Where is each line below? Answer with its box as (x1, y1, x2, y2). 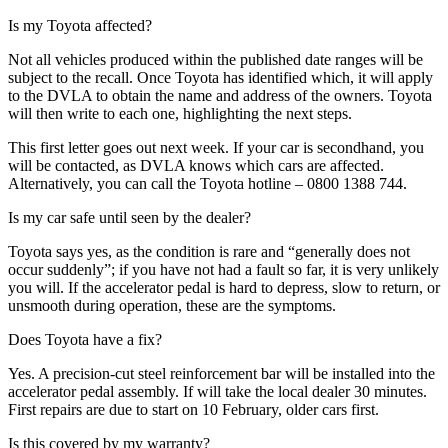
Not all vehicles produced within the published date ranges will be (8, 50, 423, 68)
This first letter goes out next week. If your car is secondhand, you (8, 138, 424, 156)
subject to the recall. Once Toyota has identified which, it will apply (8, 68, 433, 86)
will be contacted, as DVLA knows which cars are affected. (8, 156, 384, 174)
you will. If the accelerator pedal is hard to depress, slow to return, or (8, 278, 440, 296)
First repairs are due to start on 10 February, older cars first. (8, 400, 379, 418)
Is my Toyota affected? (8, 16, 152, 34)
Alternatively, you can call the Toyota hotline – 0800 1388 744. (8, 174, 407, 192)
